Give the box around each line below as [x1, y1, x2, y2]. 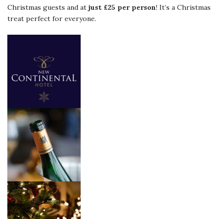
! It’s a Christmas [156, 2, 211, 12]
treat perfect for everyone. [7, 14, 96, 23]
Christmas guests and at [7, 2, 88, 12]
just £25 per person [88, 2, 156, 12]
